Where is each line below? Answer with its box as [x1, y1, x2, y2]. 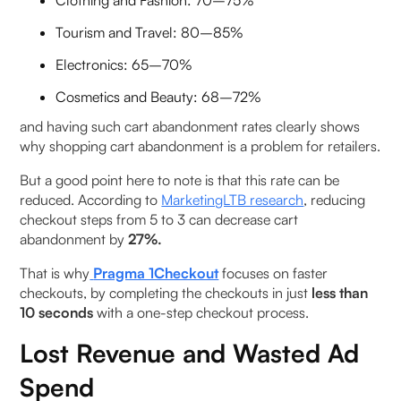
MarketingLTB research [161, 191, 304, 209]
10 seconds [20, 303, 94, 322]
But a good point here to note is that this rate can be [20, 171, 340, 190]
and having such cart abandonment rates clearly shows [20, 117, 361, 136]
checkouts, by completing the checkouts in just [20, 284, 312, 303]
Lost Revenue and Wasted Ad [20, 337, 360, 370]
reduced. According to [20, 191, 162, 209]
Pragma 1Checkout [93, 264, 219, 283]
